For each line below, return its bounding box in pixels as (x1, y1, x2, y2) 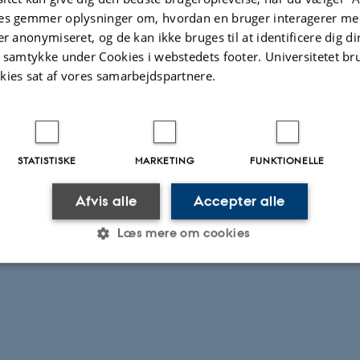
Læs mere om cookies (117, 224, 251, 240)
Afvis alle (75, 191, 137, 210)
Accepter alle (194, 191, 285, 210)
